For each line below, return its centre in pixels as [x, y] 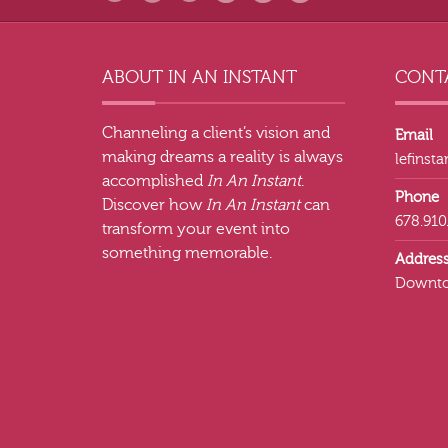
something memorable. [187, 252]
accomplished [154, 180]
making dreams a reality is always [222, 156]
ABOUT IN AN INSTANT [199, 77]
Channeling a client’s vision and [216, 132]
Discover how [154, 204]
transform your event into [196, 228]
